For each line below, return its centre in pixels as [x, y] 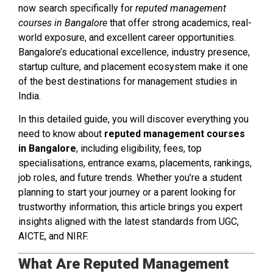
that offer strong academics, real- [179, 23]
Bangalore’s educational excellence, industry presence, [134, 52]
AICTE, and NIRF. [53, 236]
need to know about [61, 134]
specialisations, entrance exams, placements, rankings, [135, 163]
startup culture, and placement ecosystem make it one [133, 66]
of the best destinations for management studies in [128, 81]
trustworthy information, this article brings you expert [130, 207]
